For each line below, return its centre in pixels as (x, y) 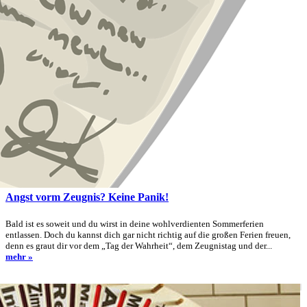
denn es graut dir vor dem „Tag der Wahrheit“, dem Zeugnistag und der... (139, 245)
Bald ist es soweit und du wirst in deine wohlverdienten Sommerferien (135, 223)
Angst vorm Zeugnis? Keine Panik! (87, 197)
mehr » (19, 256)
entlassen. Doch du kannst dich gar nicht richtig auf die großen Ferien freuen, (148, 234)
